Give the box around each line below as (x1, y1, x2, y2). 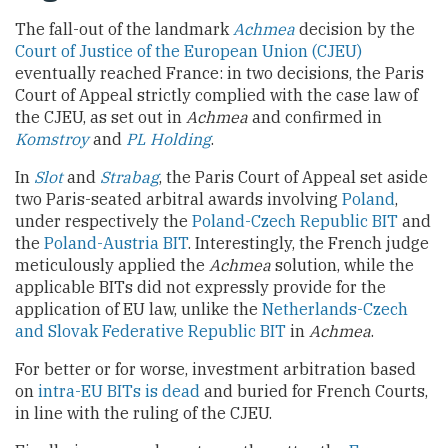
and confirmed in (248, 106, 382, 127)
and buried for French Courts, (200, 380, 428, 401)
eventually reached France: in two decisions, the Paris (15, 62, 424, 83)
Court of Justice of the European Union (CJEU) (15, 40, 362, 61)
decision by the (295, 18, 415, 39)
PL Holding (126, 128, 211, 149)
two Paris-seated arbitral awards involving (15, 188, 342, 209)
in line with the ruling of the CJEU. (15, 402, 276, 423)
